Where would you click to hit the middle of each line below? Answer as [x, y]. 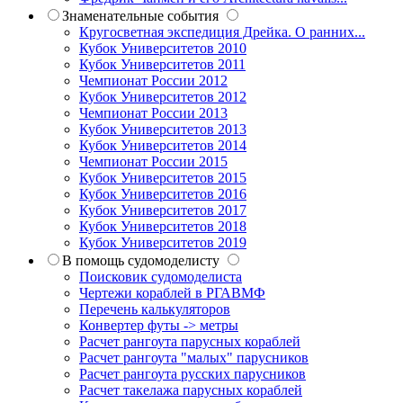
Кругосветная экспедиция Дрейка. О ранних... [222, 32]
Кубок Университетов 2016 [163, 194]
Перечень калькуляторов [155, 309]
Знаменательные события [140, 16]
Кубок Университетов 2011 [162, 65]
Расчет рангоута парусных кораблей [190, 342]
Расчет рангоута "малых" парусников [194, 358]
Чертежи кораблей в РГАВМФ [172, 293]
